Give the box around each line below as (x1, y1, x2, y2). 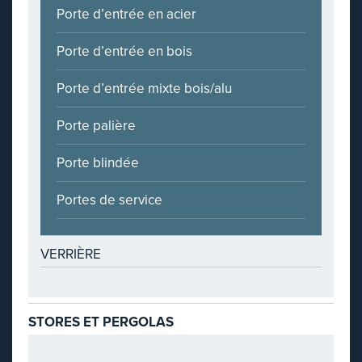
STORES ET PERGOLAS (28, 312, 174, 332)
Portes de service (57, 190, 162, 210)
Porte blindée (57, 153, 139, 173)
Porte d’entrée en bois (57, 41, 192, 61)
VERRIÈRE (40, 244, 101, 264)
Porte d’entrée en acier (57, 4, 196, 24)
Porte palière (57, 116, 136, 136)
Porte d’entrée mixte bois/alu (57, 78, 232, 99)
